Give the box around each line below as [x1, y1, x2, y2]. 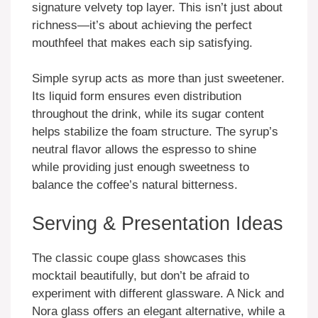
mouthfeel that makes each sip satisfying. [32, 35, 253, 50]
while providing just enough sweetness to [32, 160, 249, 175]
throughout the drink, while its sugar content [32, 107, 264, 121]
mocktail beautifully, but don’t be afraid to [32, 268, 249, 283]
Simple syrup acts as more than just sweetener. [32, 72, 285, 86]
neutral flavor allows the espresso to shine [32, 143, 256, 157]
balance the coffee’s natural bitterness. [32, 178, 238, 192]
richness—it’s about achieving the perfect [32, 18, 252, 32]
